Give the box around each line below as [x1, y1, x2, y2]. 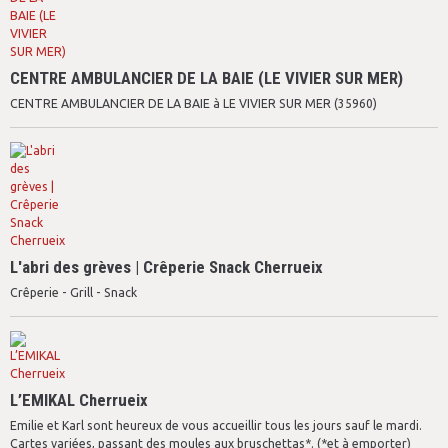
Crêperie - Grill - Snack [10, 286, 137, 299]
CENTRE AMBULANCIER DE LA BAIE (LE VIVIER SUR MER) [10, 68, 403, 88]
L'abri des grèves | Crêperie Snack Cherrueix [10, 257, 323, 277]
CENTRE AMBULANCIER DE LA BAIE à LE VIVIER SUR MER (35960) [10, 97, 377, 110]
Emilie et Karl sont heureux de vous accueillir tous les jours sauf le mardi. [10, 419, 422, 432]
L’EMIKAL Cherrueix [10, 390, 148, 410]
